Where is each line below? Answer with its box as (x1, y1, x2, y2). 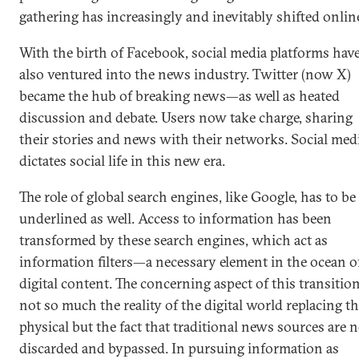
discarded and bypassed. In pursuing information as (19, 339, 339, 357)
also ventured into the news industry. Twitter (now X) (19, 65, 351, 83)
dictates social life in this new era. (19, 151, 225, 170)
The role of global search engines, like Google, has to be (19, 188, 356, 206)
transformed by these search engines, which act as (19, 231, 328, 249)
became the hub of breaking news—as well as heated (19, 87, 340, 105)
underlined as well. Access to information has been (19, 209, 332, 228)
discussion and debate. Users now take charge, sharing (19, 108, 353, 127)
